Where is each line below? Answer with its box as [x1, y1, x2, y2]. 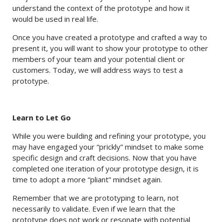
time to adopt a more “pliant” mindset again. [12, 174, 162, 184]
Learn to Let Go [12, 112, 71, 122]
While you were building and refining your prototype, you [12, 131, 206, 141]
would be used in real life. [12, 14, 98, 24]
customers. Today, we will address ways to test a [12, 65, 183, 75]
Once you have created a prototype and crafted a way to [12, 32, 207, 42]
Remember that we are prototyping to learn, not [12, 193, 179, 203]
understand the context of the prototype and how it [12, 3, 190, 13]
